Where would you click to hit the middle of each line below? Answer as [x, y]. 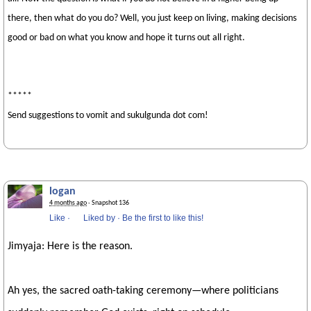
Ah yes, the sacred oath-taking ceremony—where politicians [143, 291]
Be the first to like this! [163, 218]
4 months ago [68, 203]
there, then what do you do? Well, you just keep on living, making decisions [152, 18]
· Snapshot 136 [108, 203]
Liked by [99, 218]
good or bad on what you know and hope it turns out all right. [126, 38]
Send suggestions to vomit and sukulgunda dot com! [108, 116]
